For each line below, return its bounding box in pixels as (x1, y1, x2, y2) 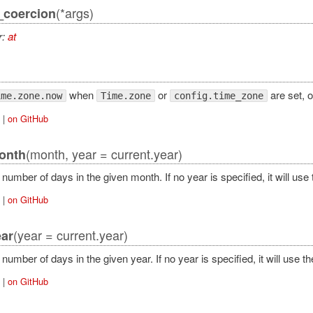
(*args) (55, 3, 94, 22)
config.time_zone (173, 89, 263, 101)
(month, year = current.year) (25, 144, 182, 163)
